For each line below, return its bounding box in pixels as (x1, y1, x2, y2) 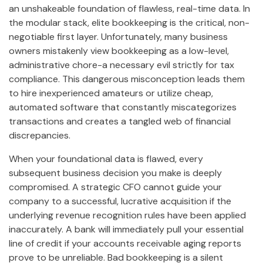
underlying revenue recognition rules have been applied (9, 208, 246, 221)
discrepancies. (9, 129, 70, 141)
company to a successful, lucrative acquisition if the (9, 194, 231, 207)
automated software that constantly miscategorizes (9, 100, 237, 113)
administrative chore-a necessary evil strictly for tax (9, 58, 234, 71)
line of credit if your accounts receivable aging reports (9, 237, 241, 249)
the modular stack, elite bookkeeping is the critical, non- (9, 16, 249, 29)
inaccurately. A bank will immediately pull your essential (9, 222, 244, 235)
